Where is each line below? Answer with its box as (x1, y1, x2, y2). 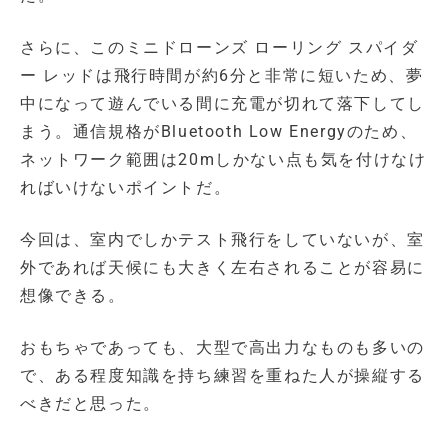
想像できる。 (20, 285, 126, 305)
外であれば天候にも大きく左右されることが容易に (20, 257, 425, 277)
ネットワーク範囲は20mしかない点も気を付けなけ (20, 149, 427, 169)
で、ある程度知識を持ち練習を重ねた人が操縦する (20, 365, 425, 385)
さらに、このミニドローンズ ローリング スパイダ (20, 37, 419, 57)
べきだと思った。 (20, 393, 161, 413)
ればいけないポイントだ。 (20, 177, 232, 197)
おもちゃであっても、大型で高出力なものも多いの (20, 337, 425, 357)
